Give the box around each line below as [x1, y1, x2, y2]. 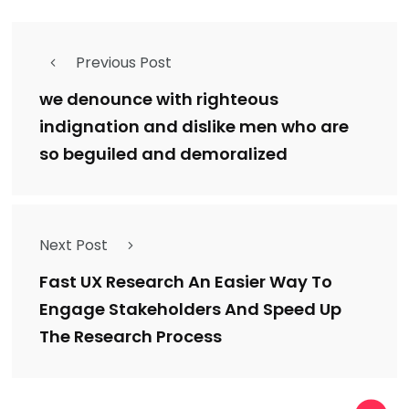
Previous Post [76, 51, 172, 73]
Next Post [39, 234, 108, 256]
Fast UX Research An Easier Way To [39, 269, 332, 293]
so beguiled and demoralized [39, 142, 288, 165]
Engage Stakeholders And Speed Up [39, 297, 341, 320]
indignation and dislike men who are [39, 114, 349, 138]
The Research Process [39, 324, 222, 348]
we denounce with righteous [39, 87, 278, 110]
